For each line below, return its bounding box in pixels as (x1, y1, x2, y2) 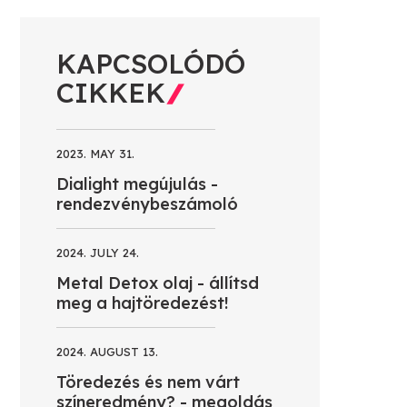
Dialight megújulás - (56, 173, 218, 194)
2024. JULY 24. (56, 244, 139, 260)
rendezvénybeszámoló (56, 193, 238, 214)
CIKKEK (56, 74, 165, 110)
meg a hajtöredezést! (56, 292, 229, 313)
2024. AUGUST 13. (56, 343, 158, 359)
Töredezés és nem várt (56, 371, 240, 392)
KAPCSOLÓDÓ (56, 45, 245, 81)
